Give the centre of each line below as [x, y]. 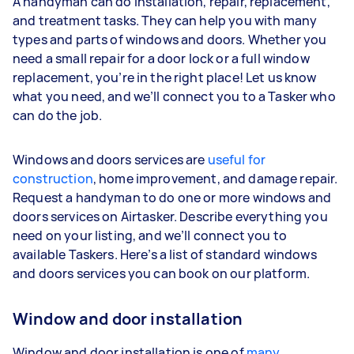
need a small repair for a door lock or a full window [161, 58]
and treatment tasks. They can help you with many [165, 20]
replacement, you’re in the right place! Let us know [165, 77]
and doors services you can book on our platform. [163, 273]
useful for [237, 159]
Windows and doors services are [110, 159]
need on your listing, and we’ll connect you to [150, 235]
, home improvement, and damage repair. [215, 178]
